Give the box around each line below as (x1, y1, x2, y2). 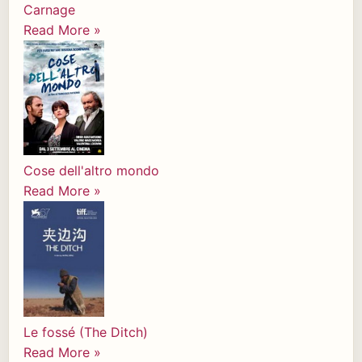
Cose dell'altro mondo (23, 162, 159, 179)
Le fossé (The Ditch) (23, 323, 148, 340)
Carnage (23, 2, 75, 19)
